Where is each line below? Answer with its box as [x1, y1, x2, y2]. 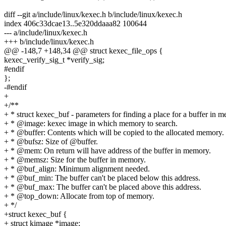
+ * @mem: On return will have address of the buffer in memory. [4, 146, 211, 155]
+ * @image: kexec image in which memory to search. [4, 119, 178, 128]
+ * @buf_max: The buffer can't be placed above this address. [4, 183, 201, 192]
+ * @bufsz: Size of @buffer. [4, 137, 98, 146]
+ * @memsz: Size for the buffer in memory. [4, 155, 146, 164]
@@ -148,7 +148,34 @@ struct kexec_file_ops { [4, 46, 163, 55]
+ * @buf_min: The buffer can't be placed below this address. [4, 174, 200, 183]
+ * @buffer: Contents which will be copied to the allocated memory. [4, 128, 224, 137]
